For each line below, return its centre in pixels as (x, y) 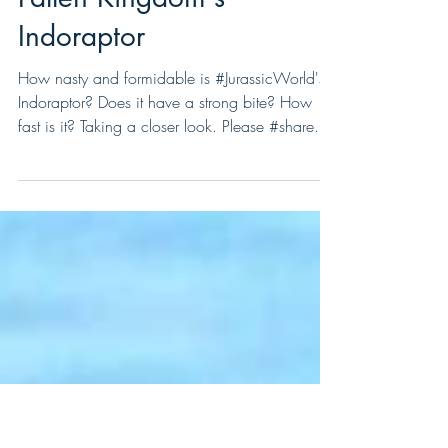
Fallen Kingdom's (121, 97)
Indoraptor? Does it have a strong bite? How (165, 202)
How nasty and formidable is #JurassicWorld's (171, 178)
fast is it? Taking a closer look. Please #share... (173, 226)
